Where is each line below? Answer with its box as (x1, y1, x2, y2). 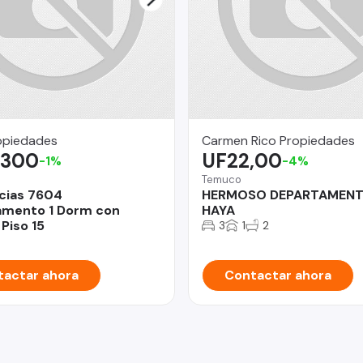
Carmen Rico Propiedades (202, 131, 355, 149)
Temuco (202, 172, 241, 186)
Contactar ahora (224, 266, 331, 284)
